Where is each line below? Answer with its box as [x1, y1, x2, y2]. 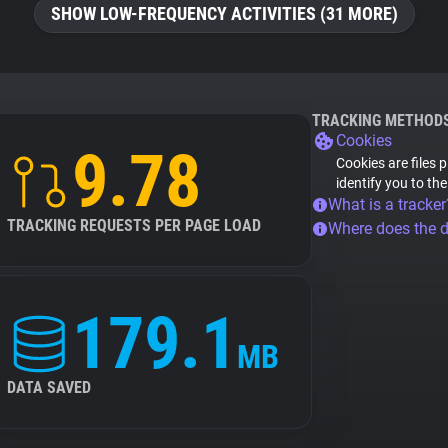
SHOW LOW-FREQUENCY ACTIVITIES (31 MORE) [50, 3, 398, 24]
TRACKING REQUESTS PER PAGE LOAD [7, 216, 261, 235]
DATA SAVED [7, 378, 91, 397]
